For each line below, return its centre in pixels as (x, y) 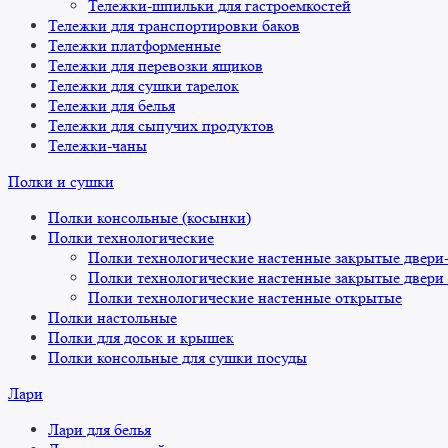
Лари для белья (99, 430)
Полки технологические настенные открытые (245, 298)
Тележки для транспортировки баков (174, 26)
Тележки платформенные (134, 46)
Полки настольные (112, 318)
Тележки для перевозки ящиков (155, 66)
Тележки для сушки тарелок (143, 86)
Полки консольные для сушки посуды (177, 358)
